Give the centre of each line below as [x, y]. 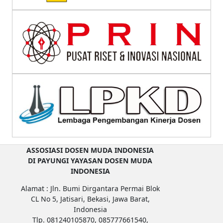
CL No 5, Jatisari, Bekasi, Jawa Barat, [90, 199]
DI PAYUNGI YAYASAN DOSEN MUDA [90, 161]
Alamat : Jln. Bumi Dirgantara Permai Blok [90, 189]
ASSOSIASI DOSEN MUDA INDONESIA [90, 150]
